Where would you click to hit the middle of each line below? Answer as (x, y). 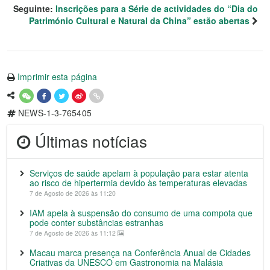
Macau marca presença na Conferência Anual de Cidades (140, 253)
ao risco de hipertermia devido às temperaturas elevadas (138, 183)
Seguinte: (34, 8)
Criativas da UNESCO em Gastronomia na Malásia (126, 262)
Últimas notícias (89, 141)
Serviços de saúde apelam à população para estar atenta (139, 173)
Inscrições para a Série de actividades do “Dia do (157, 8)
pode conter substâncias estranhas (96, 222)
